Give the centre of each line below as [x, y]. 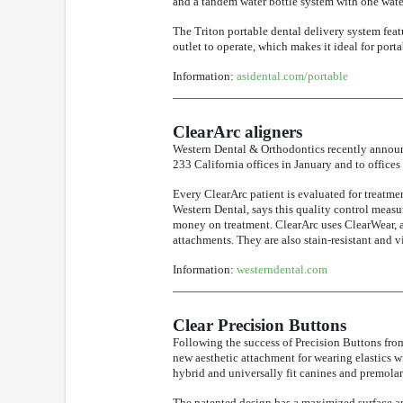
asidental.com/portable [292, 76]
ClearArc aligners [237, 131]
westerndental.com [282, 269]
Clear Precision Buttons [260, 325]
